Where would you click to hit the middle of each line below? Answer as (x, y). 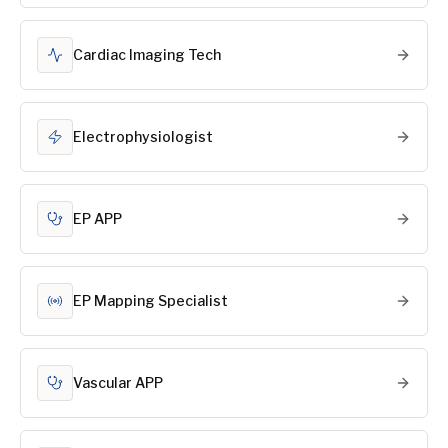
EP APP (97, 218)
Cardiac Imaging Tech (147, 54)
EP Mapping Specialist (150, 300)
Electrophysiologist (143, 136)
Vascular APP (118, 382)
